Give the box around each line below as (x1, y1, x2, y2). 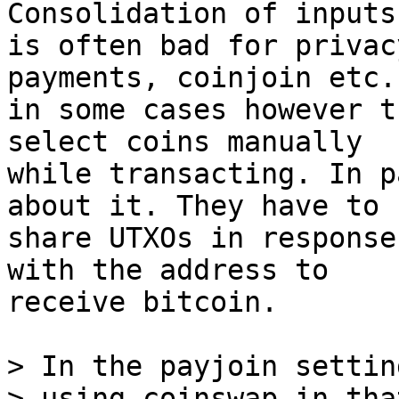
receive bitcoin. (7, 286, 278, 318)
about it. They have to (7, 190, 379, 222)
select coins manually (7, 126, 362, 158)
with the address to (7, 254, 329, 286)
